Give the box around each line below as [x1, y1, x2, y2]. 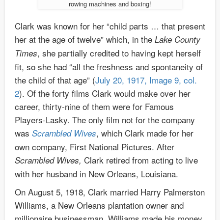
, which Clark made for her [96, 127, 193, 139]
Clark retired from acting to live [82, 154, 198, 166]
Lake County [155, 33, 200, 46]
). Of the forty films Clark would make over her [19, 87, 191, 100]
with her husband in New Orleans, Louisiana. [15, 167, 178, 180]
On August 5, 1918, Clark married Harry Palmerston [15, 186, 205, 198]
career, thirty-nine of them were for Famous [15, 100, 174, 113]
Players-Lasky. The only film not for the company [15, 113, 195, 126]
